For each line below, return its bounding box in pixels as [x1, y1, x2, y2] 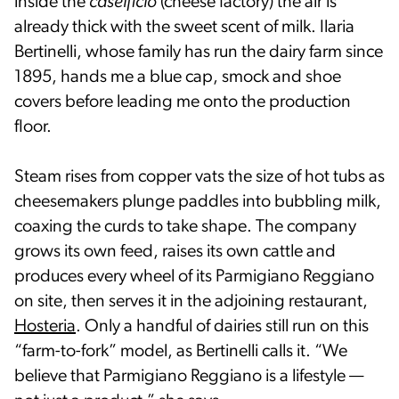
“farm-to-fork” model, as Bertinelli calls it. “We [14, 342, 347, 361]
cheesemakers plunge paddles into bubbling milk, [14, 192, 381, 211]
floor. [14, 118, 52, 136]
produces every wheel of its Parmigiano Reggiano [14, 267, 374, 286]
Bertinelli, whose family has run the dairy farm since [14, 43, 383, 61]
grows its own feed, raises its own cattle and [14, 242, 336, 261]
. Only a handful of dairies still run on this [76, 317, 369, 336]
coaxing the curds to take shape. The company [14, 217, 356, 236]
